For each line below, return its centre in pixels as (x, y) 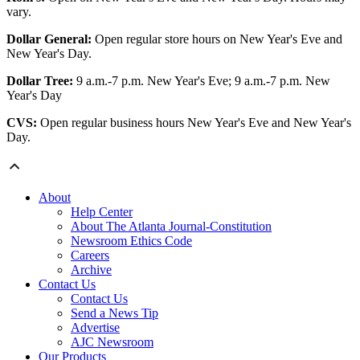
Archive (91, 270)
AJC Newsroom (112, 342)
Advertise (95, 328)
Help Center (102, 212)
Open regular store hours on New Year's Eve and (217, 39)
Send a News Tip (115, 313)
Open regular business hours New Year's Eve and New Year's (194, 123)
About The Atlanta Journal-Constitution (171, 227)
